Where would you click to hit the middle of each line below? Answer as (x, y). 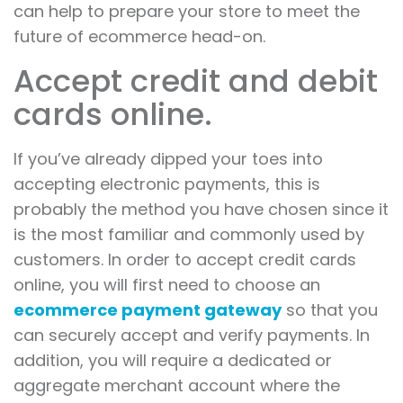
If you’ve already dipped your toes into (168, 159)
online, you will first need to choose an (167, 285)
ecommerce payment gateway (148, 310)
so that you (330, 310)
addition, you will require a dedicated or (173, 361)
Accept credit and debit (196, 81)
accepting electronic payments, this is (167, 184)
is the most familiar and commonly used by (189, 235)
